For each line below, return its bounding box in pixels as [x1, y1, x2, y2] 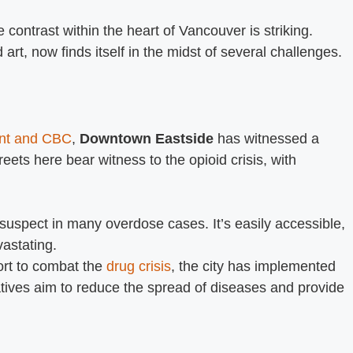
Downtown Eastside [80, 130, 214, 147]
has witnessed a [214, 130, 319, 147]
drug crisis [106, 258, 171, 274]
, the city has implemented [171, 258, 336, 274]
